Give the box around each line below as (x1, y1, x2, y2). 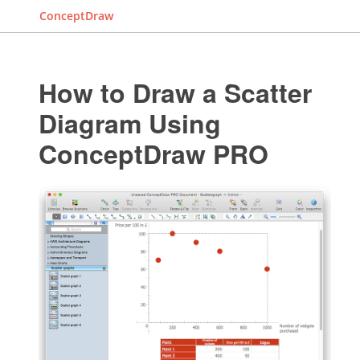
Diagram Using (39, 104, 222, 141)
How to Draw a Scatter (39, 74, 313, 111)
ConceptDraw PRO (39, 135, 269, 172)
